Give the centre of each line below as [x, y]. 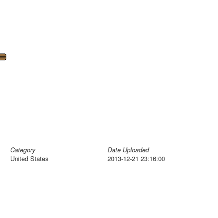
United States [29, 158]
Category [23, 150]
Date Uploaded [128, 150]
